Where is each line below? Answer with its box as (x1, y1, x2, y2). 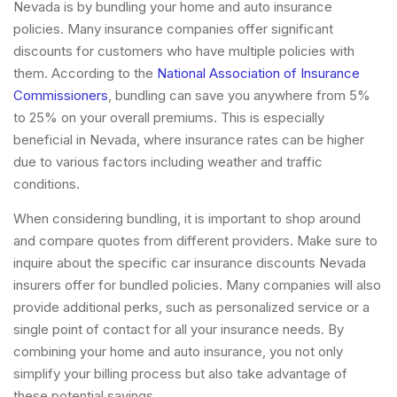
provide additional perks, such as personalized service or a (13, 298, 370, 315)
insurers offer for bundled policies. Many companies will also (13, 276, 381, 293)
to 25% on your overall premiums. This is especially (13, 108, 324, 126)
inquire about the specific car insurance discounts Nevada (13, 253, 366, 271)
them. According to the (13, 64, 157, 82)
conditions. (13, 175, 80, 192)
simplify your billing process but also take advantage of (13, 364, 347, 382)
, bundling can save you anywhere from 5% (108, 86, 370, 104)
